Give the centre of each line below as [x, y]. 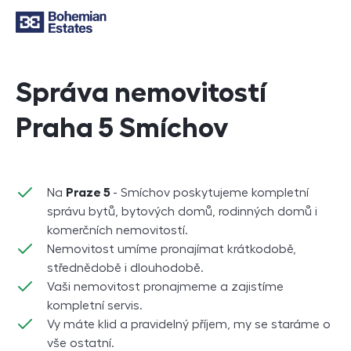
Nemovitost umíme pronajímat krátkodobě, [172, 249]
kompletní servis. [95, 306]
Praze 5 [89, 193]
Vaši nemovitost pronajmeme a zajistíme [165, 287]
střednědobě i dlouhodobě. [125, 268]
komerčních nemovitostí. [118, 230]
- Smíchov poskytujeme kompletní [211, 193]
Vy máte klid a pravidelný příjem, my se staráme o [189, 324]
